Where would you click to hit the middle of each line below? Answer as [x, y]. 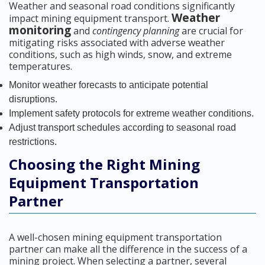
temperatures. [41, 66]
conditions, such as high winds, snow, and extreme [120, 54]
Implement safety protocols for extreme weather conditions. [131, 113]
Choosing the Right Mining [104, 164]
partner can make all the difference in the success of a [128, 249]
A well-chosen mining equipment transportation [115, 237]
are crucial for [211, 30]
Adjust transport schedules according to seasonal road [122, 127]
